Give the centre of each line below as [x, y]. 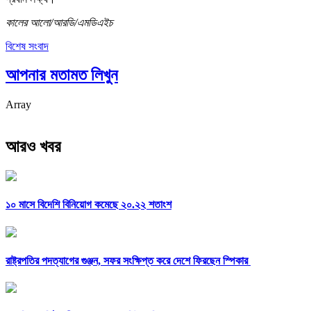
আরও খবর [33, 147]
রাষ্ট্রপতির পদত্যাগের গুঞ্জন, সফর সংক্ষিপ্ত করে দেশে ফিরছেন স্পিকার [128, 260]
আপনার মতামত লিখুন [62, 75]
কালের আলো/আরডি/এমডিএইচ [59, 22]
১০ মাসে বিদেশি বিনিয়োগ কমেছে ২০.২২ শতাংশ [89, 205]
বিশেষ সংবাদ [27, 46]
